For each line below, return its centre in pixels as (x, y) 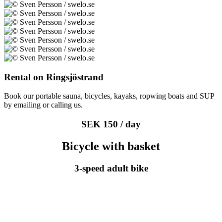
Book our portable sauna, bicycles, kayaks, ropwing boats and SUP (109, 96)
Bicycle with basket (111, 146)
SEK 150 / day (111, 124)
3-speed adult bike (111, 168)
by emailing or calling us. (43, 105)
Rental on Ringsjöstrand (54, 77)
